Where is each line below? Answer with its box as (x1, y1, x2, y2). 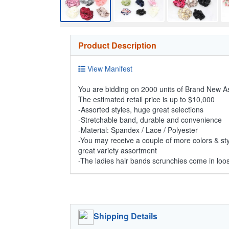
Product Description (78, 39, 156, 51)
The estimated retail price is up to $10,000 (78, 94, 215, 104)
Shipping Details (94, 210, 157, 222)
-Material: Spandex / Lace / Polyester (78, 124, 198, 135)
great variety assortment (78, 145, 157, 155)
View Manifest (85, 63, 132, 74)
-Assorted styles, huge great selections (78, 104, 203, 114)
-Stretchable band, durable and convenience (78, 114, 222, 125)
